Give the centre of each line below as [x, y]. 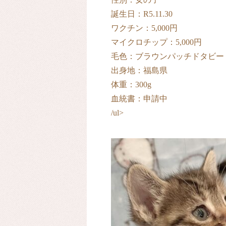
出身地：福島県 [139, 70]
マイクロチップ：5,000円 [156, 42]
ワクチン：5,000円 [144, 28]
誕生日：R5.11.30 [142, 14]
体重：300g [131, 84]
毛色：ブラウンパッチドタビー [167, 56]
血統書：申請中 [139, 99]
